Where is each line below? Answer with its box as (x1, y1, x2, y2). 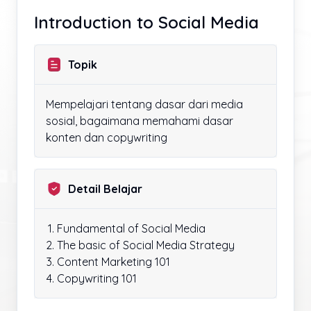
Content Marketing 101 (57, 254, 170, 269)
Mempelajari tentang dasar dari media (46, 96, 243, 111)
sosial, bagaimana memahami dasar (46, 113, 233, 128)
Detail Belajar (68, 181, 142, 196)
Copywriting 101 (57, 271, 137, 285)
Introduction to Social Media (34, 11, 259, 33)
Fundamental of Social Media (57, 221, 205, 235)
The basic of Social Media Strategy (57, 237, 235, 252)
